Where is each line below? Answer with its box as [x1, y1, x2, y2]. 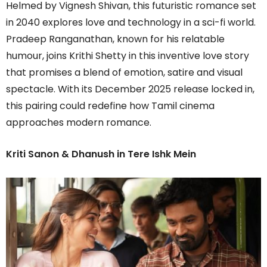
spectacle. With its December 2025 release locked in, [6, 82, 254, 97]
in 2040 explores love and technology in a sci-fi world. [6, 15, 256, 30]
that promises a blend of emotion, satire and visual [6, 66, 243, 80]
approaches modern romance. [6, 116, 151, 130]
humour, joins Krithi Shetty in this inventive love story [6, 49, 249, 63]
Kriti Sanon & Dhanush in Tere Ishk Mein [6, 147, 196, 162]
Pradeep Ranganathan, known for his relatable [6, 32, 225, 46]
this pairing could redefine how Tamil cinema [6, 99, 215, 113]
